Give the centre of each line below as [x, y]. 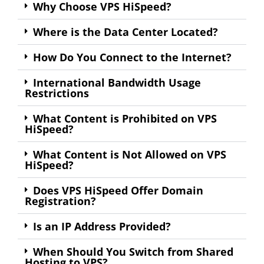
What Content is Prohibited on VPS [125, 118]
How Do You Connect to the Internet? [132, 57]
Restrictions [57, 93]
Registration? [60, 201]
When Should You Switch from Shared [133, 251]
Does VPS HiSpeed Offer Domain [118, 190]
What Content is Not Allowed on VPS [130, 154]
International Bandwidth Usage [117, 82]
